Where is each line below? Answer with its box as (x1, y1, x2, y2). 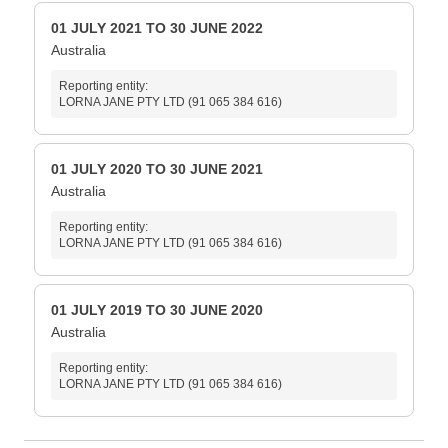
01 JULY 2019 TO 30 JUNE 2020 (51, 302, 263, 319)
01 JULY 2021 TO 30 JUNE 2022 (51, 20, 263, 37)
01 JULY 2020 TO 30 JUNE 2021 (51, 161, 263, 178)
